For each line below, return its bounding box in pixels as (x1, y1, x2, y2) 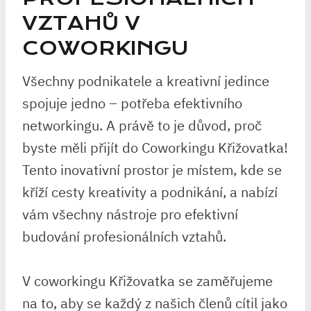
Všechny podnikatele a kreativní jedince (22, 71, 269, 90)
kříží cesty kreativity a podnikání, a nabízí (22, 182, 278, 201)
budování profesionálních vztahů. (22, 226, 226, 246)
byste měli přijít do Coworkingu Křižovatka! (22, 137, 288, 157)
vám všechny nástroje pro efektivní (22, 204, 238, 224)
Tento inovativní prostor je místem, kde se (22, 160, 282, 179)
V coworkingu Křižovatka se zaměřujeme (22, 271, 273, 290)
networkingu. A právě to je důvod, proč (22, 115, 262, 135)
